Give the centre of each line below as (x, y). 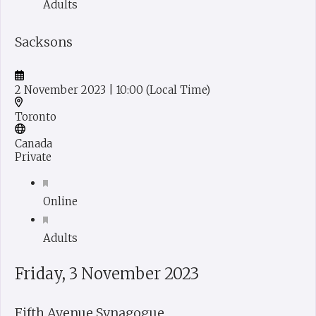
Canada (34, 144)
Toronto (36, 117)
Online (60, 202)
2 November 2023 (62, 90)
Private (33, 157)
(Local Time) (178, 90)
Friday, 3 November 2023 (107, 274)
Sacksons (44, 42)
